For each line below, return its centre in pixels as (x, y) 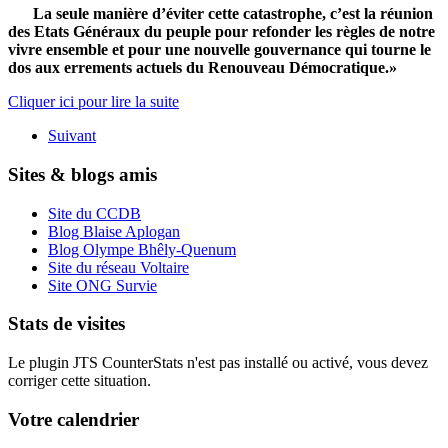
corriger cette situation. (79, 380)
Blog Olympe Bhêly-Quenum (142, 249)
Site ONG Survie (102, 285)
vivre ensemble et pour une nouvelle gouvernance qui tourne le (219, 50)
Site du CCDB (94, 213)
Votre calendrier (73, 419)
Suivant (72, 136)
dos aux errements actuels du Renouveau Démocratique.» (202, 68)
